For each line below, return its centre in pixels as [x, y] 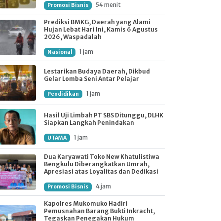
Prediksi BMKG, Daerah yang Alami [97, 22]
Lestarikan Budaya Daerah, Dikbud [97, 71]
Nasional [59, 52]
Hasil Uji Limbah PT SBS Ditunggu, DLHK [104, 115]
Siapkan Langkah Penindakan [89, 122]
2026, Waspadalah [73, 37]
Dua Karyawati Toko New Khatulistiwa [102, 157]
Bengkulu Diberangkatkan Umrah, [97, 164]
